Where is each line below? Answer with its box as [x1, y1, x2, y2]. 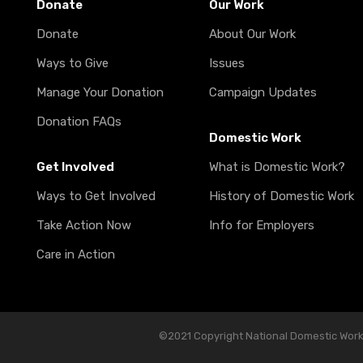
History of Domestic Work [209, 189, 355, 203]
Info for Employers [209, 218, 315, 233]
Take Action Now [36, 218, 131, 233]
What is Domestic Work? [209, 160, 346, 174]
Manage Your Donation [36, 85, 164, 100]
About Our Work [209, 27, 297, 41]
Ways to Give [36, 56, 109, 70]
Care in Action [36, 247, 115, 262]
